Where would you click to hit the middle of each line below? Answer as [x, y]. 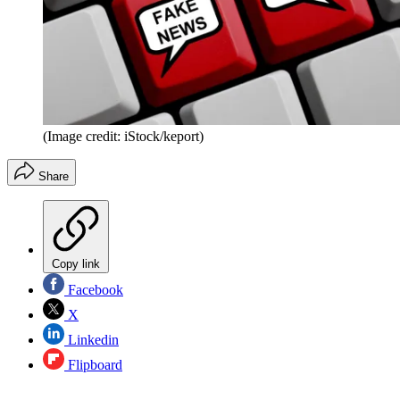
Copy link [76, 263]
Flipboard [93, 364]
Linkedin [92, 339]
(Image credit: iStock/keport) [123, 136]
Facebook [94, 289]
